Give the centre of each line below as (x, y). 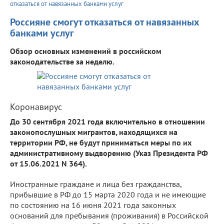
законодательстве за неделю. (62, 61)
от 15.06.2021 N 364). (48, 163)
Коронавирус (36, 106)
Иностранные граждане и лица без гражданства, (96, 184)
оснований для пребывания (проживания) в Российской (109, 215)
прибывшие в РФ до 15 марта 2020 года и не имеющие (108, 194)
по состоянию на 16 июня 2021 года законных (93, 205)
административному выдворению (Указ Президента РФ (109, 153)
